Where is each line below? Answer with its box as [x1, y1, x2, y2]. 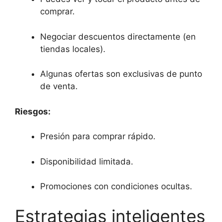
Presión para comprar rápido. [40, 131, 156, 141]
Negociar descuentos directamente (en [40, 31, 196, 42]
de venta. [40, 81, 78, 91]
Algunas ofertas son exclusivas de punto [40, 69, 202, 79]
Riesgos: [15, 106, 51, 116]
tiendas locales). [40, 44, 106, 54]
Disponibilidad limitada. [40, 156, 133, 166]
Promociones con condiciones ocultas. [40, 181, 192, 191]
